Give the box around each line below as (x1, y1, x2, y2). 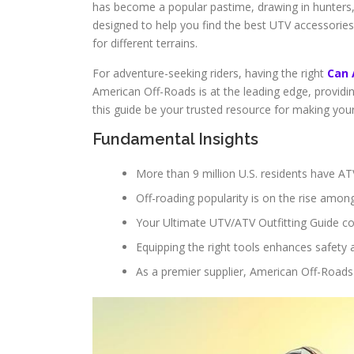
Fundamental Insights (92, 130, 258, 149)
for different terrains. (92, 36, 198, 51)
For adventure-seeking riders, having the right (92, 66, 327, 81)
